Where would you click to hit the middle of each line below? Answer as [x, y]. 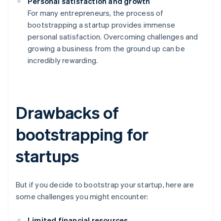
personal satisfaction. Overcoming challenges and [113, 37]
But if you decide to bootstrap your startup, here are [105, 185]
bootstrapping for [82, 134]
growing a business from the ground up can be [106, 49]
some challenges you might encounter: [82, 197]
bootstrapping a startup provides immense [101, 25]
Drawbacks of [67, 112]
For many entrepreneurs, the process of [96, 13]
